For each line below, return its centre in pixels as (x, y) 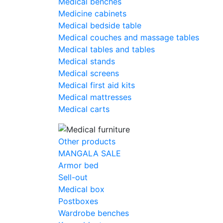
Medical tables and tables (107, 49)
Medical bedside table (100, 25)
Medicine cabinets (92, 13)
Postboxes (78, 201)
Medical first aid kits (97, 85)
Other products (87, 142)
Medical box (81, 189)
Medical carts (84, 109)
